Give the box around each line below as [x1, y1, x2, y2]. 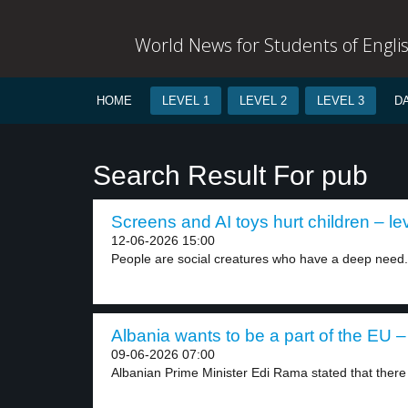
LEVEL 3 [317, 94, 364, 107]
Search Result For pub [93, 160, 368, 190]
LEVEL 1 [162, 94, 209, 107]
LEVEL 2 [240, 94, 287, 107]
